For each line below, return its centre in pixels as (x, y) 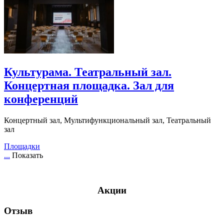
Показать (27, 155)
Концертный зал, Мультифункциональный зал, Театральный (107, 120)
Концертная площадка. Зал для (89, 86)
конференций (41, 99)
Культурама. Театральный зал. (88, 72)
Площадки (22, 146)
